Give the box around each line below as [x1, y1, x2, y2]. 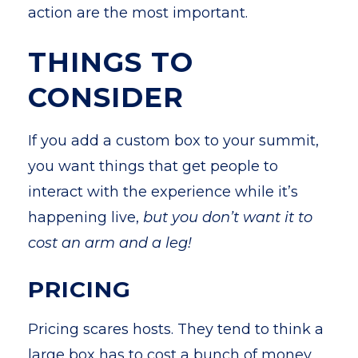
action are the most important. [28, 4, 248, 22]
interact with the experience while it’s [28, 183, 298, 201]
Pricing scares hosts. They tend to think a [28, 320, 324, 338]
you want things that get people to [28, 157, 278, 175]
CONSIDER [28, 81, 184, 114]
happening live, [28, 209, 139, 226]
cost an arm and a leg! [28, 234, 192, 252]
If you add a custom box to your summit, [28, 132, 319, 149]
